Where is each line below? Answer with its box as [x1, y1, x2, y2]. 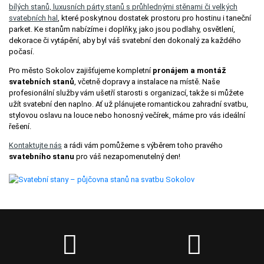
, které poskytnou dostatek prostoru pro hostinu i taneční [58, 13, 251, 22]
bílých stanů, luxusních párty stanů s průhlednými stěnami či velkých [9, 2, 237, 11]
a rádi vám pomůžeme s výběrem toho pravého [62, 140, 223, 150]
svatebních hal [9, 13, 58, 22]
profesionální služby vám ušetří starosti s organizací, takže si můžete [9, 88, 243, 97]
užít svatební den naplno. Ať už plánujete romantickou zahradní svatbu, [9, 99, 248, 108]
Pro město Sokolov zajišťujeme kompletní [9, 65, 153, 75]
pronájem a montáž [153, 65, 226, 75]
